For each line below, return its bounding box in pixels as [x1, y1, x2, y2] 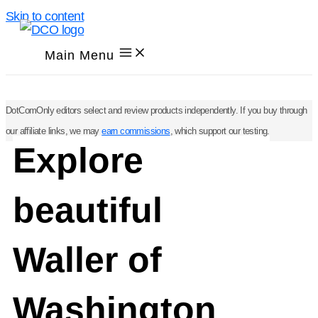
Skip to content [6, 9, 84, 23]
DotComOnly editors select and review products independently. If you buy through [6, 105, 307, 116]
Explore [12, 141, 143, 181]
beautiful [12, 190, 163, 231]
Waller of [12, 240, 162, 280]
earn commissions [102, 126, 170, 136]
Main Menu [45, 48, 114, 62]
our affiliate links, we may [6, 126, 102, 136]
